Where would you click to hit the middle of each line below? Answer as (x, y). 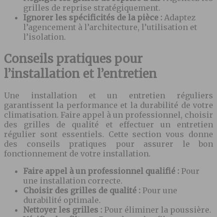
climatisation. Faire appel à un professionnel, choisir (108, 115)
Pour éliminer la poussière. (158, 210)
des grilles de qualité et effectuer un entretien (108, 125)
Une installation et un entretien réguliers (108, 96)
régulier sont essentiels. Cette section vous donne (108, 134)
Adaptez (180, 17)
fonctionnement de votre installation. (77, 154)
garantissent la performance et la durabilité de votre (108, 105)
